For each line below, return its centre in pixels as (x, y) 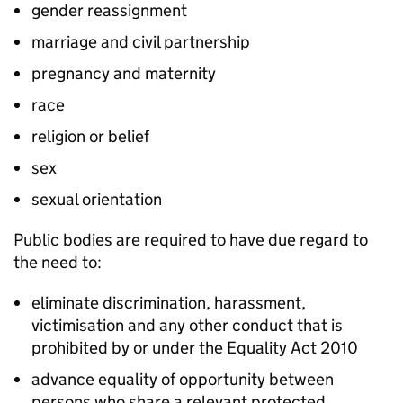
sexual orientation (97, 200)
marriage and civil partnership (141, 42)
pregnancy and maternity (124, 74)
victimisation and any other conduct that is (187, 326)
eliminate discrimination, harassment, (169, 303)
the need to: (58, 263)
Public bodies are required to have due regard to (191, 240)
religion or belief (90, 137)
